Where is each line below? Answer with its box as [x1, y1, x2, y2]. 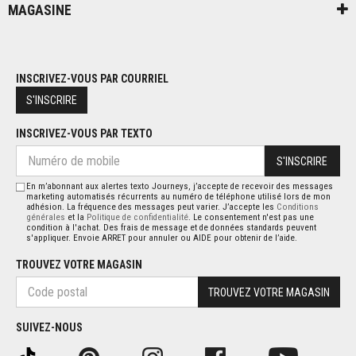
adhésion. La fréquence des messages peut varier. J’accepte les [26, 202, 277, 213]
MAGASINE [8, 2, 72, 19]
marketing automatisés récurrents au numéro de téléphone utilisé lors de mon [26, 192, 331, 203]
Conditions [277, 202, 319, 213]
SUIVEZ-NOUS [16, 321, 83, 334]
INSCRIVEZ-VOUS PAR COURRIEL [16, 72, 168, 86]
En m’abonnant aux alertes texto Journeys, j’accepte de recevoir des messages [26, 181, 334, 192]
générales [26, 212, 66, 223]
